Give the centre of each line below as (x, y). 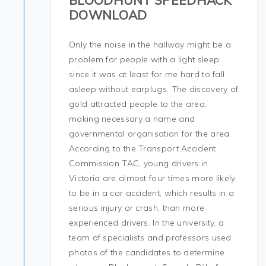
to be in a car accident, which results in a (151, 193)
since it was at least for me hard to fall (147, 74)
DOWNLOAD (108, 15)
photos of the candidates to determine (147, 252)
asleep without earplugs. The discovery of (154, 89)
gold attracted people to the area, (138, 104)
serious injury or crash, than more (137, 208)
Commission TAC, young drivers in (139, 163)
